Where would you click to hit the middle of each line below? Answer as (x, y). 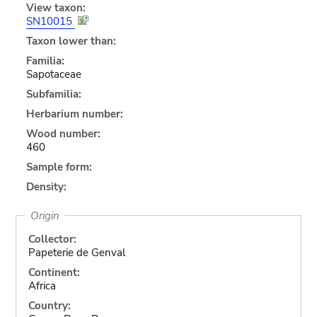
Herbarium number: (74, 114)
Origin (45, 215)
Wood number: (63, 133)
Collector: (52, 239)
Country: (49, 305)
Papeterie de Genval (76, 252)
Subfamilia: (53, 94)
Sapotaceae (53, 74)
